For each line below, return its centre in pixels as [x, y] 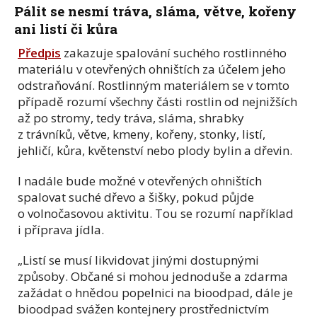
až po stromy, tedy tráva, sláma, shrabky [131, 117]
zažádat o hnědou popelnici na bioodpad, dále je [155, 292]
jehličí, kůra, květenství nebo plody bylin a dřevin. [155, 150]
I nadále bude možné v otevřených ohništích [140, 180]
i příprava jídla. [61, 229]
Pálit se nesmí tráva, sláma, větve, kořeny [155, 11]
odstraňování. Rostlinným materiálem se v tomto [154, 85]
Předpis [39, 52]
